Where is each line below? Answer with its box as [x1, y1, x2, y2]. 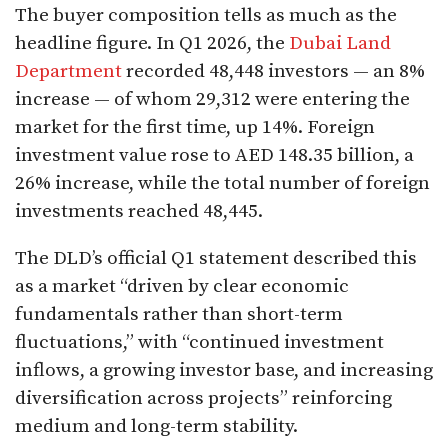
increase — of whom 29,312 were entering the [15, 88, 410, 112]
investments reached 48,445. [15, 200, 263, 224]
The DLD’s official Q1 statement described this [15, 247, 417, 271]
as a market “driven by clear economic [15, 275, 349, 299]
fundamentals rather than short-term [15, 303, 343, 327]
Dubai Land [289, 32, 391, 56]
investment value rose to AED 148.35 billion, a [15, 144, 414, 168]
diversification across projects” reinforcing [15, 387, 392, 411]
